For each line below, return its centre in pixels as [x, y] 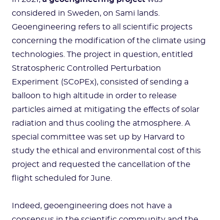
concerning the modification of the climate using [109, 41]
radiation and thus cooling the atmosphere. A [101, 123]
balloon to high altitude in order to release [94, 96]
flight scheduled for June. [62, 178]
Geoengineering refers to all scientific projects [102, 27]
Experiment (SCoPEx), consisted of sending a [100, 82]
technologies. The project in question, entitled [102, 55]
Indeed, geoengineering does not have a [92, 206]
